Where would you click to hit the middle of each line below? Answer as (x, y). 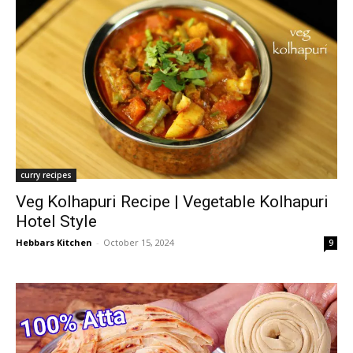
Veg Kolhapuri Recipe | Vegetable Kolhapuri (172, 201)
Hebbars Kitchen (54, 242)
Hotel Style (56, 221)
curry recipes (46, 175)
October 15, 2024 (139, 242)
